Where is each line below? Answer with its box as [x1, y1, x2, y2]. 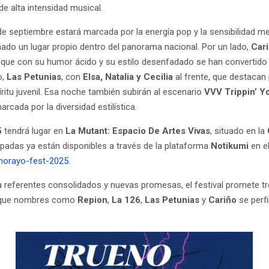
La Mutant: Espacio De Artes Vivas [65, 125, 211, 136]
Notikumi [211, 140, 249, 151]
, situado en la [210, 125, 268, 136]
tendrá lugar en [2, 125, 66, 136]
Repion [77, 194, 108, 205]
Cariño [208, 194, 237, 205]
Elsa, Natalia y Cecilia [83, 71, 174, 82]
